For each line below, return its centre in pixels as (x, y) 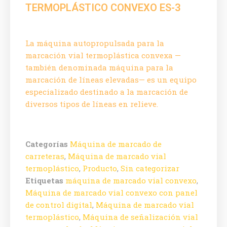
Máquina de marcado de (116, 144)
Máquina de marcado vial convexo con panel (111, 192)
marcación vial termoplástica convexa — (103, 55)
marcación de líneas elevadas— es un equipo (111, 79)
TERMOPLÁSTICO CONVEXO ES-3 (103, 7)
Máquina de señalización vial (140, 217)
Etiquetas (44, 180)
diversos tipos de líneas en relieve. (92, 104)
